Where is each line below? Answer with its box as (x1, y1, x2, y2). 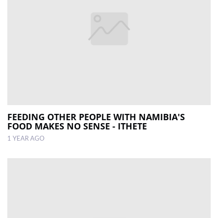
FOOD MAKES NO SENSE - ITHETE (7, 120, 147, 132)
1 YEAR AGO (7, 135, 44, 142)
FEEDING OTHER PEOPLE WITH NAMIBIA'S (7, 110, 185, 123)
